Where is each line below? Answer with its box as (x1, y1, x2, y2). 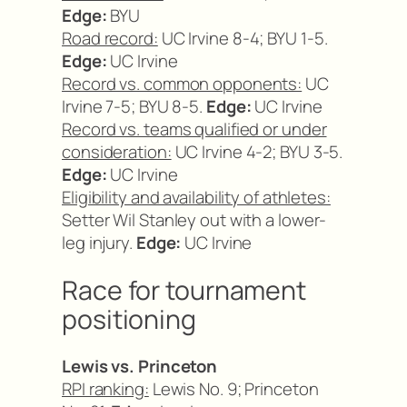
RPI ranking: (62, 377, 149, 402)
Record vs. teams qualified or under (62, 117, 327, 141)
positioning (62, 301, 196, 337)
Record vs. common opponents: (62, 72, 303, 95)
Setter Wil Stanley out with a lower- (62, 208, 327, 232)
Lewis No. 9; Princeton (148, 377, 319, 402)
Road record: (62, 26, 158, 50)
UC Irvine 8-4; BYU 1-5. (157, 26, 328, 50)
